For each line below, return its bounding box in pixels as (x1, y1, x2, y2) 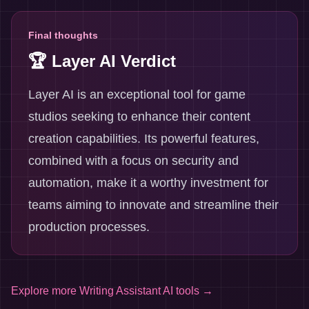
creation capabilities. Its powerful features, (28, 132, 259, 146)
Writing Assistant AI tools (79, 285, 199, 297)
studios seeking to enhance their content (28, 110, 250, 123)
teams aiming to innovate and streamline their (28, 198, 279, 212)
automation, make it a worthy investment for (28, 176, 268, 190)
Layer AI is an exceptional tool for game (28, 88, 246, 101)
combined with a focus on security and (28, 154, 239, 168)
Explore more (11, 285, 79, 297)
